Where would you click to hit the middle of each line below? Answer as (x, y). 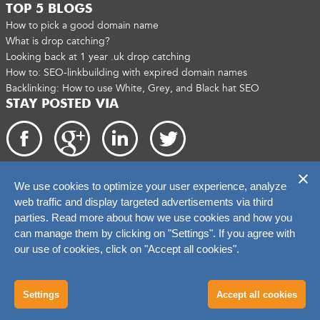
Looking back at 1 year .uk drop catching (98, 56)
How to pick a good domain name (82, 25)
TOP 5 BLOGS (49, 9)
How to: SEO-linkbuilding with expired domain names (126, 72)
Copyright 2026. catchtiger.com (62, 195)
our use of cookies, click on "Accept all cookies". (127, 249)
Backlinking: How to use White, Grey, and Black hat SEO (132, 88)
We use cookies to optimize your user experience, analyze (150, 186)
